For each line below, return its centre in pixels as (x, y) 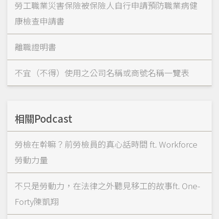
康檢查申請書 (40, 21)
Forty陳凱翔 (37, 201)
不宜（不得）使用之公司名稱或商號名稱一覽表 (102, 73)
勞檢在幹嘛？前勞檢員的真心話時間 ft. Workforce (106, 144)
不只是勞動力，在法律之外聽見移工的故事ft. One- (108, 186)
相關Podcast (44, 119)
